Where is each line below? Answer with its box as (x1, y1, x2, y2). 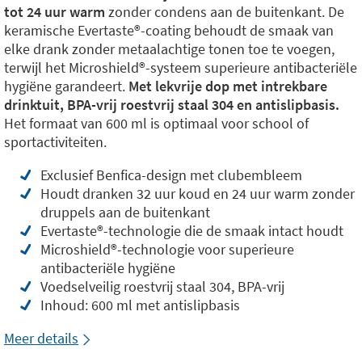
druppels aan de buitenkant (40, 203, 210, 221)
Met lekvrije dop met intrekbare (128, 77, 327, 95)
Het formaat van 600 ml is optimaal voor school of (4, 114, 309, 133)
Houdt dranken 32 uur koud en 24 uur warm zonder (40, 184, 355, 203)
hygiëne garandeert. (4, 77, 128, 95)
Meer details (4, 329, 78, 347)
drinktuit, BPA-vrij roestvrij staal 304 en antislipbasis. (4, 95, 339, 114)
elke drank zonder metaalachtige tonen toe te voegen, (4, 40, 335, 58)
